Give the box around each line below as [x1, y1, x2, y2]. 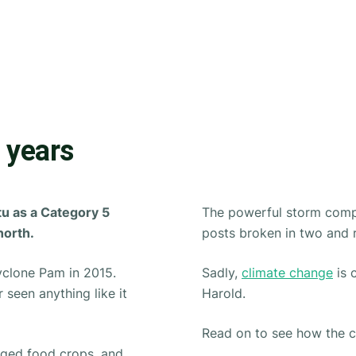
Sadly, [202, 265, 242, 281]
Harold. [202, 285, 246, 301]
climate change [242, 265, 333, 281]
